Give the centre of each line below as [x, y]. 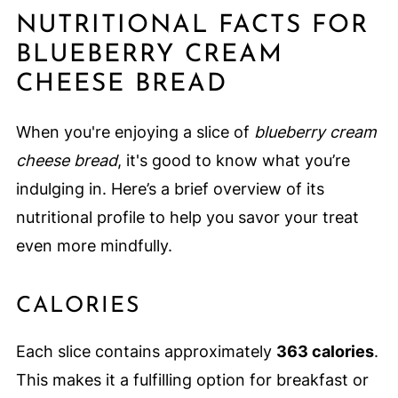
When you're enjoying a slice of [135, 131]
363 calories [325, 351]
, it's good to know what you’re [233, 160]
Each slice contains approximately [146, 351]
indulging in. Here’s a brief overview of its [170, 188]
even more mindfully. [94, 245]
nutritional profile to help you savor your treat [187, 217]
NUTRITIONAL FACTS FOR [192, 25]
